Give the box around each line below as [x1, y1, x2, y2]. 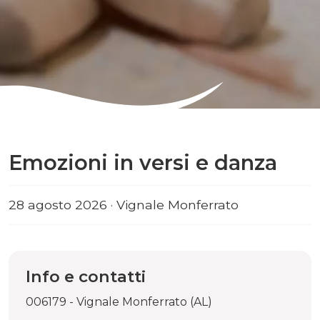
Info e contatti [26, 266, 146, 286]
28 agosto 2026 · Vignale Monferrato [9, 197, 239, 212]
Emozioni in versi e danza [9, 150, 277, 175]
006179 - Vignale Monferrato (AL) [26, 295, 212, 309]
